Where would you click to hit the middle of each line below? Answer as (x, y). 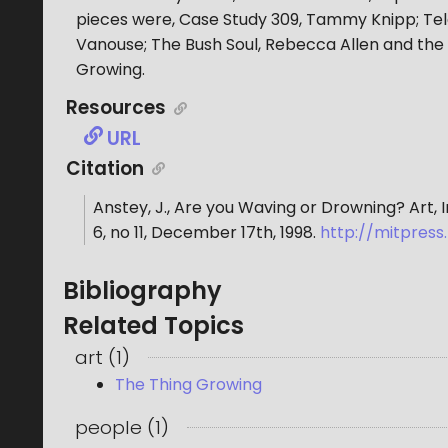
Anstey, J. (129, 207)
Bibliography (142, 290)
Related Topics (153, 325)
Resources (116, 108)
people (108, 427)
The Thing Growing (188, 384)
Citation (105, 168)
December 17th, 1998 (231, 232)
